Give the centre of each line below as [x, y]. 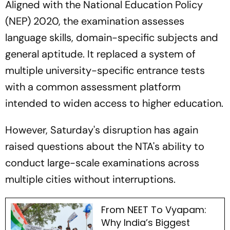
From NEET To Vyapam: [154, 210]
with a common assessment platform [93, 87]
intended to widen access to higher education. [114, 103]
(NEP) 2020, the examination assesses [95, 21]
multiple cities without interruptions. [90, 179]
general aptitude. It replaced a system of [100, 54]
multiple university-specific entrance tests [105, 70]
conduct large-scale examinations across [102, 163]
